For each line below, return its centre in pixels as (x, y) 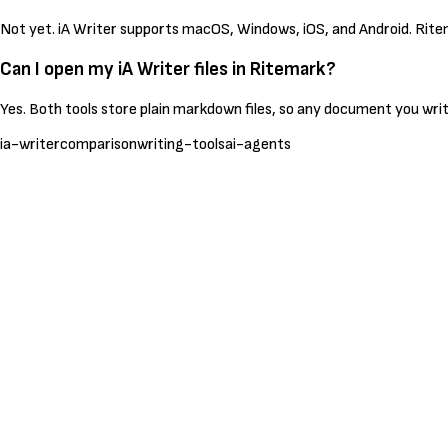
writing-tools (181, 144)
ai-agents (258, 144)
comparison (98, 144)
